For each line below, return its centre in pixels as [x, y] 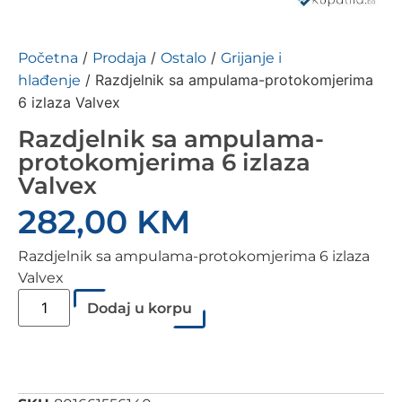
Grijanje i [251, 58]
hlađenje [49, 81]
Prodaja [119, 58]
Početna [48, 58]
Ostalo [184, 58]
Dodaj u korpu [140, 309]
